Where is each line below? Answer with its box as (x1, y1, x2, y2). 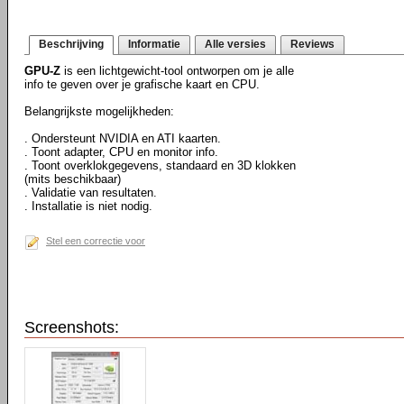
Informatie (128, 38, 180, 50)
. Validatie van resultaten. (24, 186, 157, 199)
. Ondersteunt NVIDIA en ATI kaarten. (24, 132, 221, 145)
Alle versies (205, 38, 266, 50)
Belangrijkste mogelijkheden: (24, 105, 174, 118)
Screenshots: (24, 318, 119, 336)
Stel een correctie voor (46, 235, 145, 246)
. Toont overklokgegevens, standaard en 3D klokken (24, 159, 296, 172)
